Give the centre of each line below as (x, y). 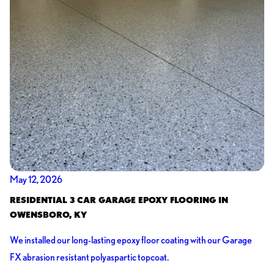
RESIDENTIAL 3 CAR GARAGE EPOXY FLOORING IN (119, 200)
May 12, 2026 (36, 179)
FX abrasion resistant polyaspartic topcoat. (89, 257)
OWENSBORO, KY (48, 215)
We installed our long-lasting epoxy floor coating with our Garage (131, 240)
